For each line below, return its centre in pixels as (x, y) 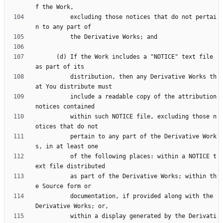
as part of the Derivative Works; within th (53, 176)
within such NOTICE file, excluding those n (53, 117)
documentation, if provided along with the (53, 196)
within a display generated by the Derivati (53, 216)
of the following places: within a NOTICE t (53, 157)
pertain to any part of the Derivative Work (53, 137)
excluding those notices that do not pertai (53, 17)
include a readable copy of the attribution (53, 97)
